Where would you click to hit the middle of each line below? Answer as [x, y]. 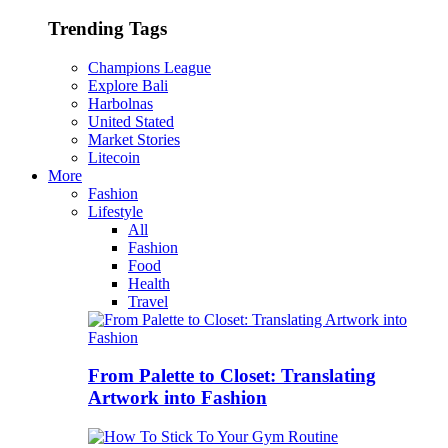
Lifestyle [115, 211]
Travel [148, 301]
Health [149, 283]
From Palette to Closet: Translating [232, 376]
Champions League [149, 67]
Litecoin [114, 157]
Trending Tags [107, 28]
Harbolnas [120, 103]
